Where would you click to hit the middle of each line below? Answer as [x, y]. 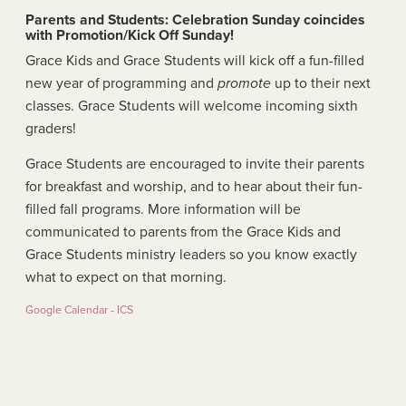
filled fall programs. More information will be [163, 209]
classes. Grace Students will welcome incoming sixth [192, 106]
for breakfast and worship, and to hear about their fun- [194, 186]
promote [244, 83]
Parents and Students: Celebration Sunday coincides [195, 19]
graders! [51, 128]
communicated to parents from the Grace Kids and [183, 232]
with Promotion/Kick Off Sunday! [130, 35]
